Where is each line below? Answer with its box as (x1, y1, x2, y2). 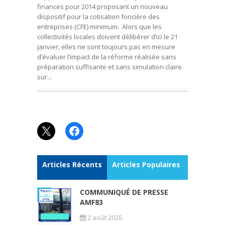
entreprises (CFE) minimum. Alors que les (37, 22, 162, 31)
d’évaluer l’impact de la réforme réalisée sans (37, 52, 176, 61)
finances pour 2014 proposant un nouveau (37, 2, 168, 11)
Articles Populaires (112, 160, 180, 169)
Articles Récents (42, 160, 102, 169)
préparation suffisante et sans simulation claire (37, 62, 182, 71)
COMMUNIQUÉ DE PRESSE (80, 187, 168, 197)
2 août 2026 (86, 213, 122, 222)
